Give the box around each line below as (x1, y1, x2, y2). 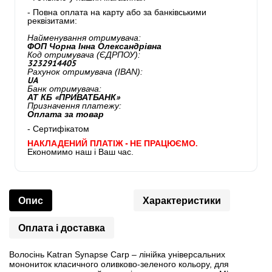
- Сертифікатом (27, 124, 89, 134)
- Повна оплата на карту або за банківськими (27, 7, 206, 17)
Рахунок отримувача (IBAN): (27, 67, 143, 76)
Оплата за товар (27, 109, 104, 120)
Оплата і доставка (18, 222, 105, 234)
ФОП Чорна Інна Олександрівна (27, 41, 161, 52)
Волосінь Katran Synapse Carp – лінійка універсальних (9, 250, 225, 259)
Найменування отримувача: (27, 33, 141, 42)
